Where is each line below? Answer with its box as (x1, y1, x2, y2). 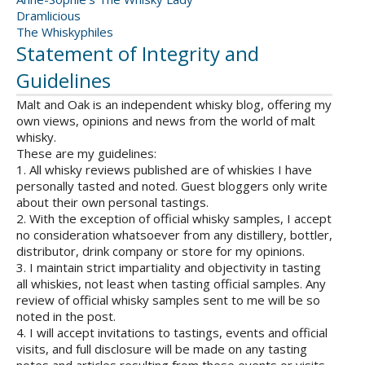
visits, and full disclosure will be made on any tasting (16, 341, 307, 358)
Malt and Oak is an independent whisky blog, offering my (16, 96, 332, 113)
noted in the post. (16, 308, 116, 325)
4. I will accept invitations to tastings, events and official (16, 324, 328, 341)
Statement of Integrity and (16, 40, 259, 68)
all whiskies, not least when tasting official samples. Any (16, 275, 326, 292)
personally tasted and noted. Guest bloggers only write (16, 178, 328, 195)
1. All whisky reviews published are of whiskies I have (16, 161, 312, 178)
